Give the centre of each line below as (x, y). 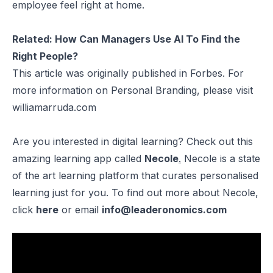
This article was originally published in (101, 73)
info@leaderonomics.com (164, 209)
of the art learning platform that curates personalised (135, 175)
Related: (34, 39)
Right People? (45, 56)
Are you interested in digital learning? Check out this (133, 141)
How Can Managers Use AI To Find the (147, 39)
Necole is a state (221, 158)
